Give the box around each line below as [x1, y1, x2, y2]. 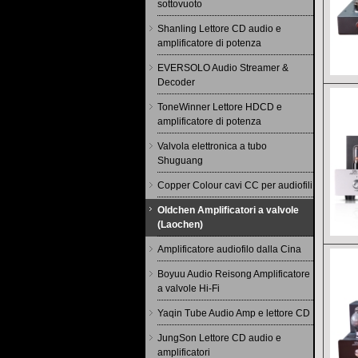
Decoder [157, 77, 195, 89]
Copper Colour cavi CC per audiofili [157, 180, 312, 192]
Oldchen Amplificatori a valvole [157, 205, 299, 217]
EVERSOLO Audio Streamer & [157, 62, 288, 74]
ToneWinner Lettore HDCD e [157, 101, 282, 113]
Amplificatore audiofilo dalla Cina [157, 244, 301, 256]
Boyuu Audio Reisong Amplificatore [157, 268, 310, 280]
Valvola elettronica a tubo [157, 141, 267, 153]
